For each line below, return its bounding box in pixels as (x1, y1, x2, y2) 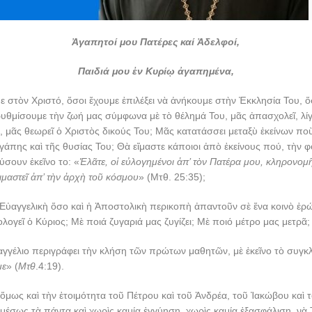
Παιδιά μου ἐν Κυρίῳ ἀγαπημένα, (77, 65, 234, 77)
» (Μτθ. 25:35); (138, 171, 205, 182)
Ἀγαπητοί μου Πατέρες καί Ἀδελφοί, (72, 36, 240, 47)
